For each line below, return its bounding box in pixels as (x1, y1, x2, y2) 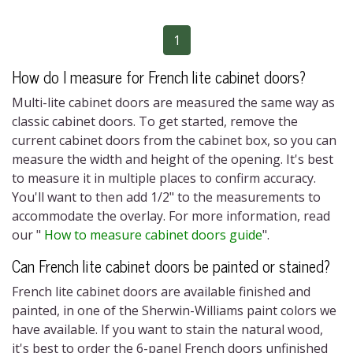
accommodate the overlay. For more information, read (12, 207, 330, 225)
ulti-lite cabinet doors (24, 94, 153, 111)
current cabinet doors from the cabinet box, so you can (12, 132, 336, 149)
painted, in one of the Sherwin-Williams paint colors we (12, 302, 336, 319)
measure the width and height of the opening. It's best (12, 150, 333, 168)
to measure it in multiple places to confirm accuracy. (12, 169, 316, 187)
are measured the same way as (153, 94, 335, 111)
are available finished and (158, 283, 310, 300)
